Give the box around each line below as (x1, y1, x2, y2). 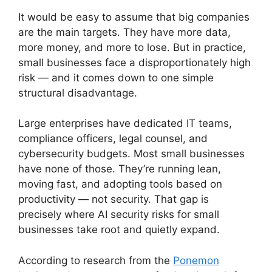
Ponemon (173, 254, 219, 267)
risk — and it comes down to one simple (18, 71, 214, 84)
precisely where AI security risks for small (18, 208, 219, 221)
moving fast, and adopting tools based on (18, 178, 222, 191)
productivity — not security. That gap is (18, 193, 209, 206)
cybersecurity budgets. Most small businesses (18, 148, 245, 160)
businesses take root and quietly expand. (18, 223, 220, 236)
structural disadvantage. (18, 86, 137, 99)
